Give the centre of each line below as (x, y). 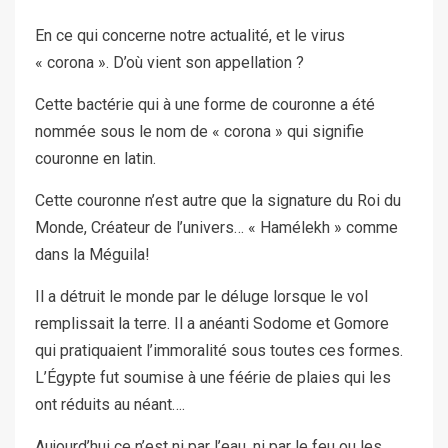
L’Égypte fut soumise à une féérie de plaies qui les (213, 378)
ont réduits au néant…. (110, 405)
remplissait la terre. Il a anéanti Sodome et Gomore (212, 324)
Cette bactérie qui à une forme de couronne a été (205, 105)
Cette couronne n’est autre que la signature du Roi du (218, 201)
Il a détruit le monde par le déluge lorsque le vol (201, 297)
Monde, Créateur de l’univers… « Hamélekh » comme (216, 228)
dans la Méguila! (92, 255)
